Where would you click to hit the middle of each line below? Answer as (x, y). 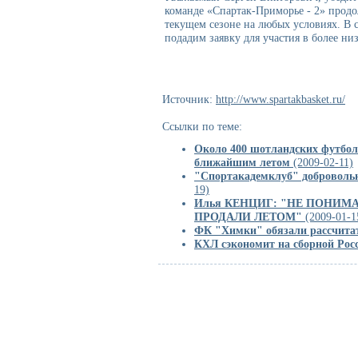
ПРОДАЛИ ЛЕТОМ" (248, 217)
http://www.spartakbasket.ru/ (280, 99)
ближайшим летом (242, 162)
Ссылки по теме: (202, 126)
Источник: (189, 99)
